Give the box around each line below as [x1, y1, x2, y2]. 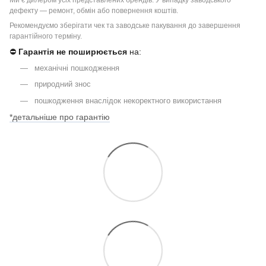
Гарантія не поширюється [18, 46, 127, 56]
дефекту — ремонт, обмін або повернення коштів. [9, 6, 178, 15]
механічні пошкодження [34, 63, 119, 72]
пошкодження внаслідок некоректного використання [34, 96, 221, 105]
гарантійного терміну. [9, 31, 82, 40]
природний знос [34, 80, 91, 89]
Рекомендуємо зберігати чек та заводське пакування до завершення [9, 21, 240, 30]
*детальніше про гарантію [9, 112, 110, 122]
